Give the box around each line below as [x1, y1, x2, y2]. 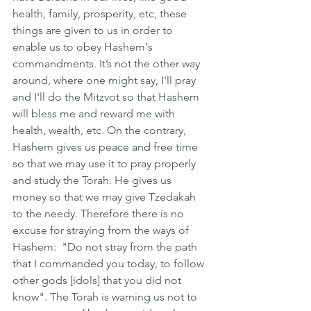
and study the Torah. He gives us [12, 174, 174, 187]
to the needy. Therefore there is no [12, 207, 187, 220]
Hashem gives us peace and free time [12, 140, 201, 153]
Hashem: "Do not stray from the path [12, 240, 200, 253]
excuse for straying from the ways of [12, 224, 192, 237]
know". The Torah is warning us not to [12, 290, 200, 303]
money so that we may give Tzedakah [12, 190, 199, 203]
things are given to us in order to [12, 24, 176, 37]
